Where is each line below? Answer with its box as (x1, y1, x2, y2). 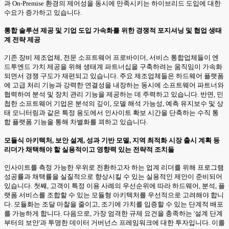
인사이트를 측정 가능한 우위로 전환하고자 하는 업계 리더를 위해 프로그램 (4, 163, 224, 171)
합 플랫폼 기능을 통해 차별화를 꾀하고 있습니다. (4, 118, 148, 126)
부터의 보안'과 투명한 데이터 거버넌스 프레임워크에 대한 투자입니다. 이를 (4, 218, 225, 226)
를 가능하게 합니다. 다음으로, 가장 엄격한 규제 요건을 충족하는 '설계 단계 (4, 209, 223, 217)
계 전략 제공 (4, 36, 40, 44)
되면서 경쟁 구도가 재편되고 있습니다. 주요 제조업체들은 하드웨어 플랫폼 (4, 72, 224, 80)
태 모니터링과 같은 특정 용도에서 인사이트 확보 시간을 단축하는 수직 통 (4, 109, 219, 117)
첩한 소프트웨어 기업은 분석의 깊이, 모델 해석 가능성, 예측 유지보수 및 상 (4, 100, 223, 108)
